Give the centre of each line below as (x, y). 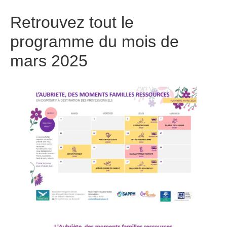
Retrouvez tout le (72, 23)
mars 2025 (49, 61)
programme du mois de (94, 42)
